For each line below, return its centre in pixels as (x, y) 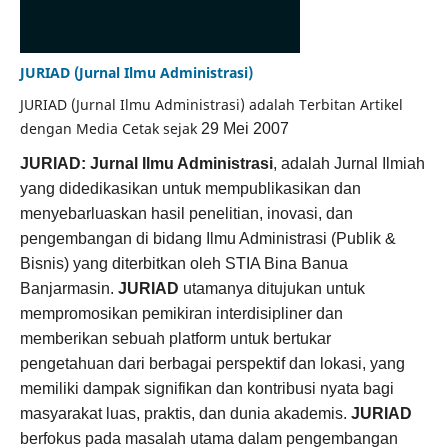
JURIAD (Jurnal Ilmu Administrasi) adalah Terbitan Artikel (211, 104)
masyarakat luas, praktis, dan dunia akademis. (185, 413)
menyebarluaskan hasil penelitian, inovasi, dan (186, 213)
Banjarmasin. (68, 288)
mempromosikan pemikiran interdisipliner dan (181, 313)
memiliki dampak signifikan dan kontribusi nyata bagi (206, 388)
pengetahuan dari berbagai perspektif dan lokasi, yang (212, 363)
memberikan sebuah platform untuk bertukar (175, 338)
